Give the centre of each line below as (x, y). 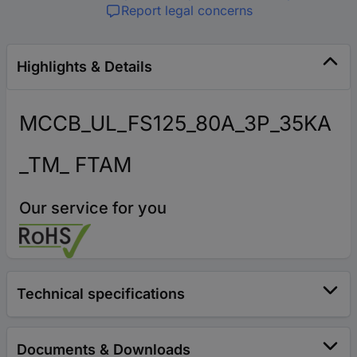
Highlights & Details (84, 67)
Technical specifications (101, 294)
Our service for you (93, 208)
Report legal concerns (186, 10)
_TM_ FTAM (75, 165)
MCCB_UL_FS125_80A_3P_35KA (175, 123)
